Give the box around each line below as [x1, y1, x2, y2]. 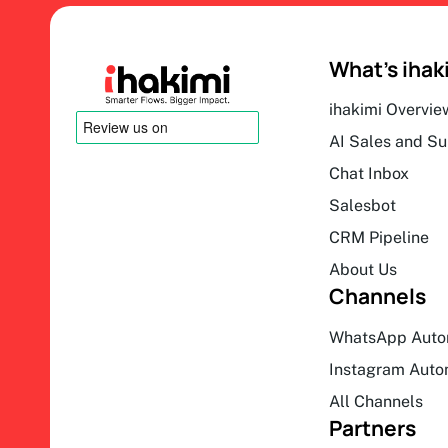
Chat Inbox [328, 164, 409, 184]
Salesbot [328, 196, 396, 216]
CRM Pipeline [328, 228, 429, 248]
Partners [328, 414, 416, 442]
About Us [328, 260, 397, 280]
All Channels [328, 392, 423, 411]
